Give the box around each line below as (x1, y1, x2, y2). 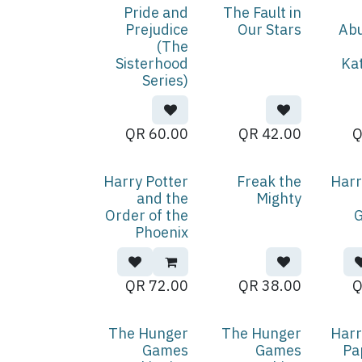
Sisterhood (116, 54, 189, 73)
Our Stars (238, 20, 302, 39)
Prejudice (125, 20, 189, 39)
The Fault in (223, 3, 302, 22)
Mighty (256, 189, 302, 208)
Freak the (237, 172, 302, 191)
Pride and (124, 3, 189, 22)
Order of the (105, 206, 189, 225)
